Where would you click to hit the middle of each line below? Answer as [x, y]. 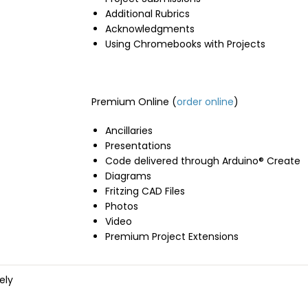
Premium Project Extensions [172, 237]
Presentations [138, 146]
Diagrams [128, 176]
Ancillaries [129, 131]
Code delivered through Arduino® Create [203, 161]
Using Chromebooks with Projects [185, 44]
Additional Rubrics [147, 14]
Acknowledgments [150, 29]
